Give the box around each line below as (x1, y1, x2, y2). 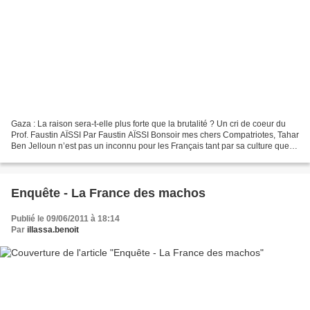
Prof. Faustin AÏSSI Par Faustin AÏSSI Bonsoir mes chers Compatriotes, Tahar (11, 130, 299, 140)
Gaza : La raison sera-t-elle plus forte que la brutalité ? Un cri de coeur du (11, 119, 286, 129)
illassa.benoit (27, 225, 79, 235)
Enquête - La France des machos (11, 186, 206, 201)
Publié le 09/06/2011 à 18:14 (11, 214, 120, 224)
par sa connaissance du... (11, 152, 107, 163)
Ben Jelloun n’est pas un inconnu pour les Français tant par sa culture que (11, 141, 289, 152)
